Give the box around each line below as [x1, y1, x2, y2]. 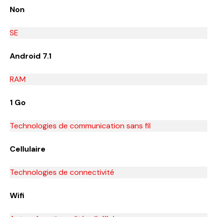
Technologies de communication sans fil [10, 120, 151, 131]
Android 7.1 [10, 50, 51, 61]
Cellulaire [10, 143, 46, 154]
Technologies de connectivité [10, 167, 114, 177]
